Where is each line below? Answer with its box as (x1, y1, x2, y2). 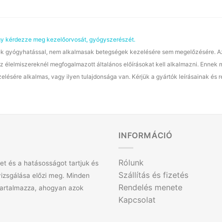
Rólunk (118, 157, 144, 167)
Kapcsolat (118, 194, 156, 205)
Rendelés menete (118, 182, 182, 192)
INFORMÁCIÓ (118, 130, 172, 141)
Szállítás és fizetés (118, 169, 188, 180)
